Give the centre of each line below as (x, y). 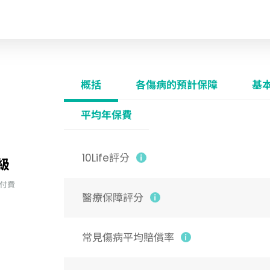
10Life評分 (105, 158)
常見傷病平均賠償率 (128, 237)
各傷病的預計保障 (176, 85)
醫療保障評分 (112, 198)
